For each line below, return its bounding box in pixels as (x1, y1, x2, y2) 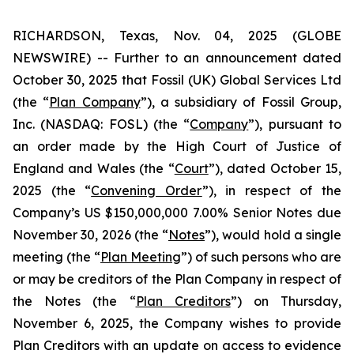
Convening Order (91, 183, 202, 198)
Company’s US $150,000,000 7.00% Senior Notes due (13, 205, 341, 220)
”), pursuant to (248, 116, 342, 132)
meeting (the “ (13, 249, 100, 265)
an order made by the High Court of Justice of (13, 138, 341, 154)
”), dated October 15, (208, 160, 342, 176)
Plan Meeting (100, 249, 181, 265)
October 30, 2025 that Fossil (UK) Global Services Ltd (13, 72, 341, 88)
